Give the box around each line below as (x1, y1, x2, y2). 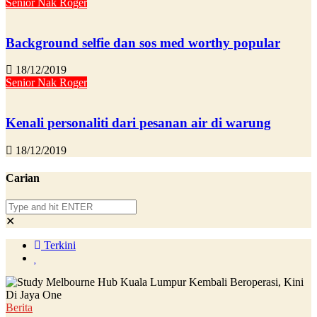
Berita (6, 301, 33, 314)
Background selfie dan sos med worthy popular (6, 35, 280, 50)
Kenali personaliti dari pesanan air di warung (6, 115, 271, 131)
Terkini (41, 239, 76, 252)
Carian (6, 172, 40, 185)
